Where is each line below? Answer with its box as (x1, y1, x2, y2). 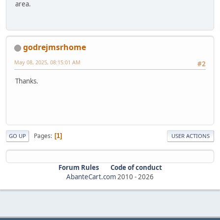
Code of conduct (110, 163, 162, 172)
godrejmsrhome (23, 42, 86, 53)
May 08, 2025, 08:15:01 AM (14, 58, 81, 66)
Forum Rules (58, 163, 99, 172)
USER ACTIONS (171, 132, 210, 140)
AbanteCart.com (66, 172, 116, 182)
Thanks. (15, 76, 38, 85)
